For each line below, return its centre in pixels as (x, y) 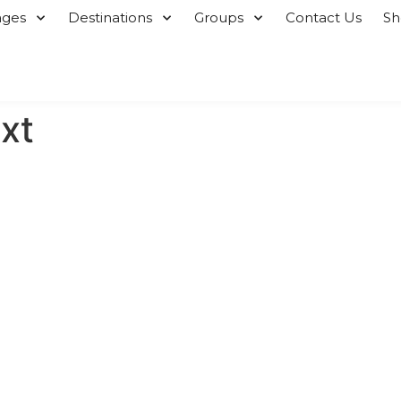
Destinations (111, 17)
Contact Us (324, 17)
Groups (219, 17)
